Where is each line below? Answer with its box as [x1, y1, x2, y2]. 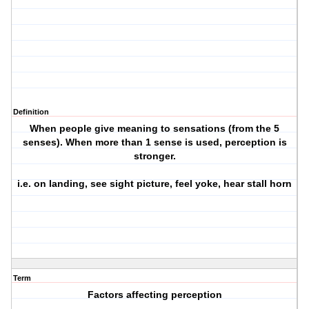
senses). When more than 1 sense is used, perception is [22, 137, 287, 148]
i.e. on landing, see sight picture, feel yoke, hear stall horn [17, 178, 292, 190]
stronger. [133, 150, 176, 162]
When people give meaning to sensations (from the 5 [30, 123, 280, 134]
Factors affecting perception [87, 289, 222, 301]
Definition [13, 108, 49, 117]
